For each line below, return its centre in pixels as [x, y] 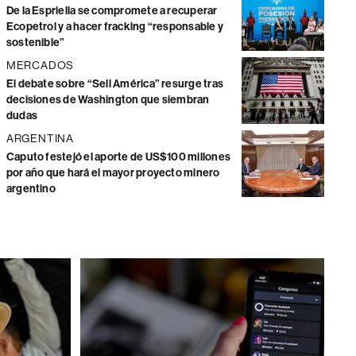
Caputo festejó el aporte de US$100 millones [118, 157]
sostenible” [35, 43]
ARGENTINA [40, 138]
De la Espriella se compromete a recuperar [112, 11]
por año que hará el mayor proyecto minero [113, 173]
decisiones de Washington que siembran [108, 100]
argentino [31, 189]
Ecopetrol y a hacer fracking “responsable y [115, 27]
